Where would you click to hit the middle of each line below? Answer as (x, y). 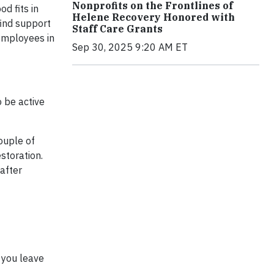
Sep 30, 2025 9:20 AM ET (130, 47)
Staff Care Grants (117, 29)
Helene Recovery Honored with (154, 17)
